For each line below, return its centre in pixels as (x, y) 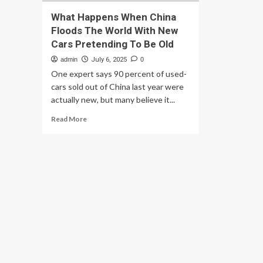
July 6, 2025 (109, 60)
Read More (69, 119)
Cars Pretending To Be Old (112, 44)
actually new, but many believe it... (113, 100)
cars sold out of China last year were (117, 87)
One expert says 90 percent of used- (119, 74)
